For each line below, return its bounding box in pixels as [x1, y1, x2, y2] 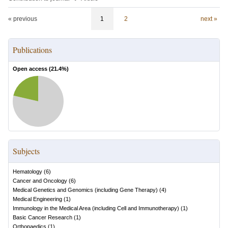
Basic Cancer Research [13, 214, 72, 220]
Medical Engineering [13, 196, 62, 202]
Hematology [13, 168, 42, 175]
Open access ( [13, 66, 51, 72]
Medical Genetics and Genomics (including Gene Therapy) [13, 187, 158, 193]
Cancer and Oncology [13, 178, 67, 184]
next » [200, 15, 217, 22]
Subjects [13, 146, 40, 156]
